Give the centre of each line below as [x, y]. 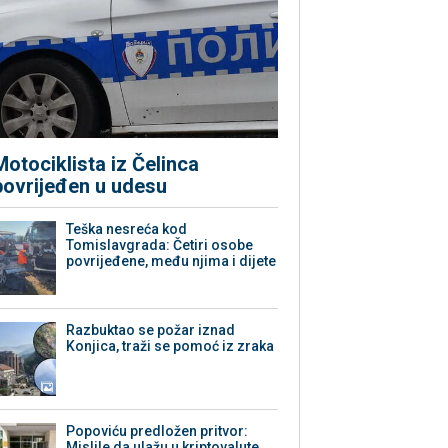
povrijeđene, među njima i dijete [171, 261]
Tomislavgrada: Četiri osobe [160, 245]
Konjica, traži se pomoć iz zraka [170, 346]
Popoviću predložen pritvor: [157, 431]
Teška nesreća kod [127, 229]
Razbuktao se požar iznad [151, 330]
